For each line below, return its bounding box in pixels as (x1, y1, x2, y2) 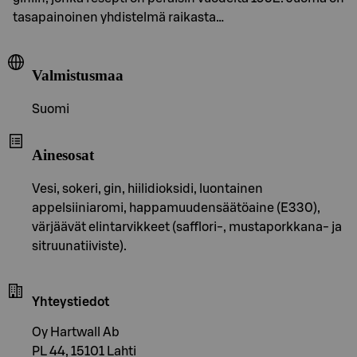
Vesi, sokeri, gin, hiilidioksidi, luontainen (32, 182, 263, 195)
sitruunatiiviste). (32, 239, 127, 253)
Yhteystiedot (32, 295, 109, 308)
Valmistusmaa (32, 67, 124, 84)
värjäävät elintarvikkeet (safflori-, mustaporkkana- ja (32, 220, 342, 233)
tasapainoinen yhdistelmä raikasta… (13, 10, 224, 24)
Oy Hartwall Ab (32, 325, 120, 339)
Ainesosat (32, 146, 94, 163)
